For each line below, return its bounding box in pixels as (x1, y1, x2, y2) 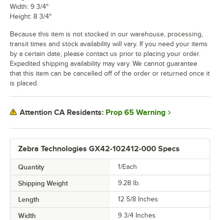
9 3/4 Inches (118, 211, 156, 219)
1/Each (118, 163, 137, 170)
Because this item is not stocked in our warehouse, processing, (10, 30, 203, 38)
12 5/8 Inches (118, 195, 158, 203)
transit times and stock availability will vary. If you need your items (10, 40, 208, 48)
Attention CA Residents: (20, 108, 104, 117)
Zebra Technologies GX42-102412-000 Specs (18, 144, 180, 153)
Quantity (18, 163, 44, 171)
